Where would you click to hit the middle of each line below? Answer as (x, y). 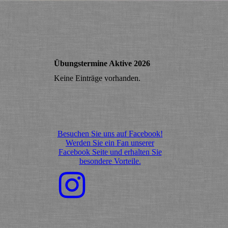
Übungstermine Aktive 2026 (102, 63)
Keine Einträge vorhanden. (97, 78)
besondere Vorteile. (110, 161)
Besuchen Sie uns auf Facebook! (110, 134)
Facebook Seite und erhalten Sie (110, 152)
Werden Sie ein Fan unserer (110, 143)
